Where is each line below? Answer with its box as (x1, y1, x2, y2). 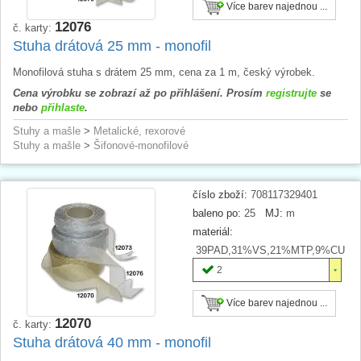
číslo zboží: (193, 188, 247, 201)
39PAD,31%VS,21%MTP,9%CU (193, 243, 345, 256)
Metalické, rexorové (93, 124, 185, 137)
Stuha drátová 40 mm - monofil (13, 334, 211, 351)
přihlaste (41, 101, 85, 114)
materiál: (193, 225, 233, 238)
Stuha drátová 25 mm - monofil (13, 37, 211, 54)
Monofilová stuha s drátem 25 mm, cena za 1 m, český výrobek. (13, 65, 315, 78)
